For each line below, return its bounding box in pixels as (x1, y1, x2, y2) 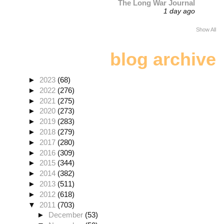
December (48, 210, 85, 219)
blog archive (110, 48, 216, 69)
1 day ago (163, 7, 195, 15)
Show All (196, 26, 216, 32)
